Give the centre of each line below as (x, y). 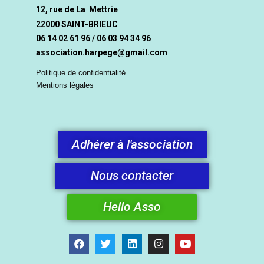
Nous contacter (132, 175)
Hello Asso (132, 207)
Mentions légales (65, 85)
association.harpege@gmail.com (102, 53)
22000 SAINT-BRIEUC (77, 24)
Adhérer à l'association (132, 144)
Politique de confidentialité (81, 72)
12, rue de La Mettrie (77, 10)
